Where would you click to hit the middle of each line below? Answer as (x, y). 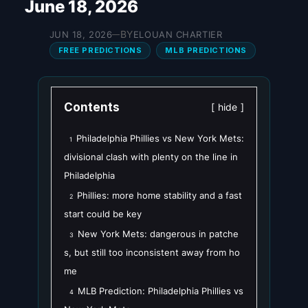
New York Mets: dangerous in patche (158, 234)
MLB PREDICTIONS (206, 51)
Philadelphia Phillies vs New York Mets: (160, 139)
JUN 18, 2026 (81, 35)
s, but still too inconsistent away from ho (152, 253)
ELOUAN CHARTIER (178, 35)
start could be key (103, 214)
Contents (92, 108)
